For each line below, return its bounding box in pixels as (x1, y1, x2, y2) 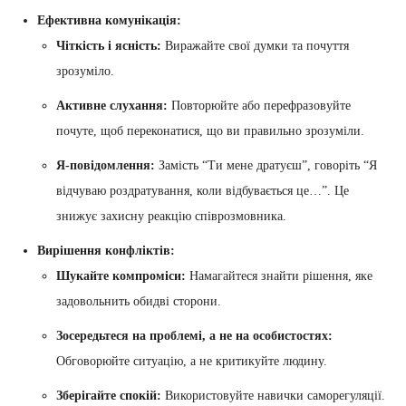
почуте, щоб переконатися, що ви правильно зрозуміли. (56, 123, 364, 138)
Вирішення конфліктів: (37, 243, 175, 257)
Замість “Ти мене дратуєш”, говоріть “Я (155, 158, 377, 172)
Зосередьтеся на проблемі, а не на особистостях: (56, 328, 333, 343)
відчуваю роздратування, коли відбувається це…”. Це (56, 183, 349, 198)
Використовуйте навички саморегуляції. (161, 388, 385, 402)
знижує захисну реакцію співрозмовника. (56, 208, 286, 223)
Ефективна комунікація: (37, 13, 181, 27)
